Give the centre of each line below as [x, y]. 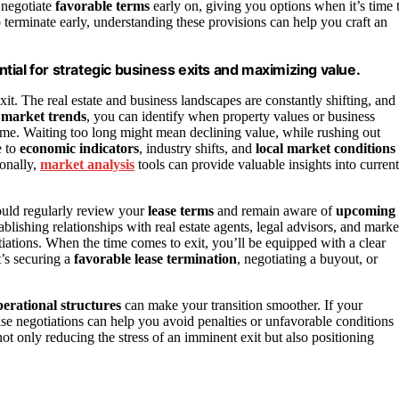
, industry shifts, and [197, 149]
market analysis [87, 165]
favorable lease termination [155, 259]
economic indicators [79, 149]
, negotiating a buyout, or [307, 259]
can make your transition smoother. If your [242, 305]
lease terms [181, 211]
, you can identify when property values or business [231, 117]
